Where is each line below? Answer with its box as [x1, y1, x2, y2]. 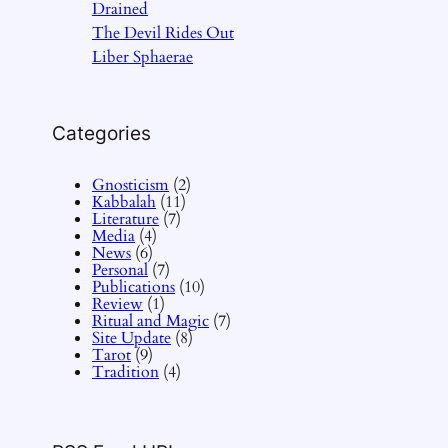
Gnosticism [92, 174, 169, 197]
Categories [52, 121, 151, 146]
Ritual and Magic [92, 310, 209, 333]
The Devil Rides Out [92, 22, 234, 45]
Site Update [92, 327, 171, 350]
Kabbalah [92, 191, 156, 214]
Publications [92, 276, 175, 299]
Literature [92, 208, 159, 231]
